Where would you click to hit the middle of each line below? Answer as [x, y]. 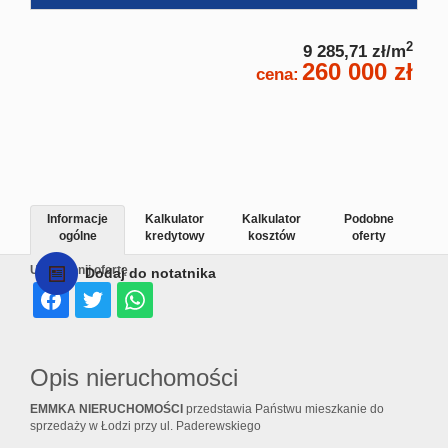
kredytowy [174, 236]
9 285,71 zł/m [354, 52]
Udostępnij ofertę [79, 270]
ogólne [77, 236]
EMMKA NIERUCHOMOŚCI [108, 409]
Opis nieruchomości [134, 378]
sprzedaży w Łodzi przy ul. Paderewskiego [145, 426]
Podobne [368, 219]
